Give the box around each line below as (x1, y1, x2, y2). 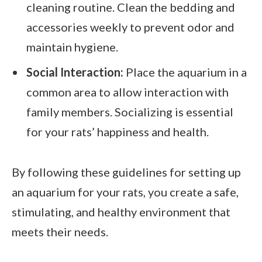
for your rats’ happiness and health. (26, 124, 209, 139)
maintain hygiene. (26, 39, 118, 54)
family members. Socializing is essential (26, 104, 233, 119)
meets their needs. (12, 224, 108, 239)
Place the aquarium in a (123, 64, 247, 79)
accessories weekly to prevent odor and (26, 19, 235, 34)
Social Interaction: (26, 64, 123, 79)
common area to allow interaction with (26, 84, 229, 99)
